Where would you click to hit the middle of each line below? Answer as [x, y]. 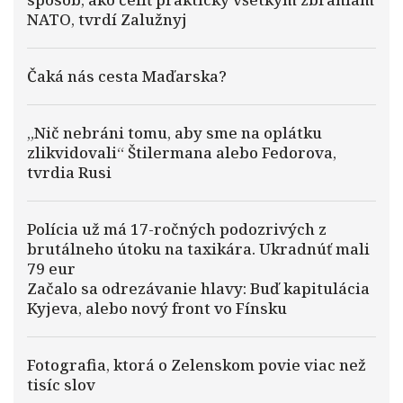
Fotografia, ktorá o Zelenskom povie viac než [197, 365]
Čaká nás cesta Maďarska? [127, 76]
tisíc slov [61, 385]
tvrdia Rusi [69, 172]
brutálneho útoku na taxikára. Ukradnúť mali [198, 249]
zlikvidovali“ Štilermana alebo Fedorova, [182, 152]
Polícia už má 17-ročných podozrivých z [177, 229]
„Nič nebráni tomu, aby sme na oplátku [175, 133]
